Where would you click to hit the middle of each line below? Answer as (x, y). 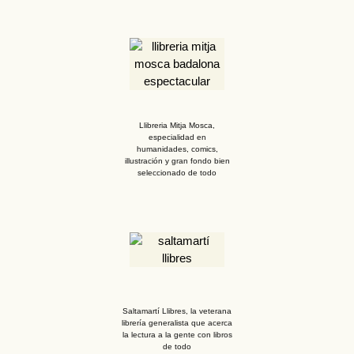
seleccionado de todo (177, 172)
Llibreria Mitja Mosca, (177, 125)
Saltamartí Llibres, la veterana (177, 311)
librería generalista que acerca (177, 322)
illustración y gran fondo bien (177, 160)
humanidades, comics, (177, 149)
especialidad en (177, 137)
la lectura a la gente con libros (177, 334)
